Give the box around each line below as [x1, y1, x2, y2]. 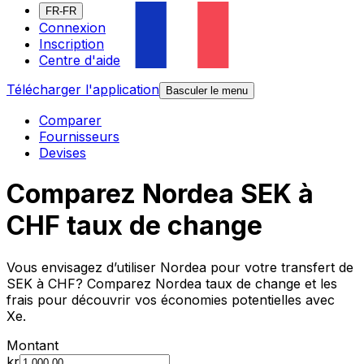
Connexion [39, 19, 106, 37]
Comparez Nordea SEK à [6, 178, 314, 210]
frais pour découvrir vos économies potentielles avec [6, 291, 335, 308]
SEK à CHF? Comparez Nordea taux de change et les [6, 275, 337, 292]
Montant [6, 336, 58, 353]
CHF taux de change [6, 210, 262, 242]
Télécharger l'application [6, 81, 159, 98]
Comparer [39, 112, 102, 129]
